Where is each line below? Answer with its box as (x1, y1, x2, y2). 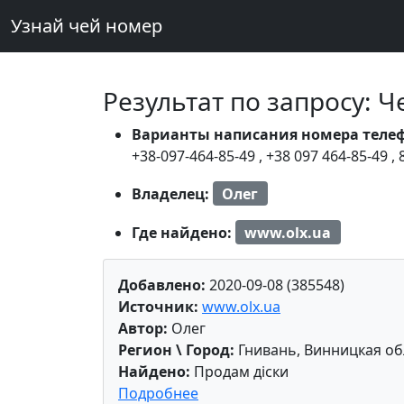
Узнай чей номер (11, 14, 162, 38)
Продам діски (190, 362, 289, 382)
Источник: (118, 297, 198, 317)
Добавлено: (118, 275, 206, 296)
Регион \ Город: (118, 340, 234, 361)
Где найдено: (132, 222, 235, 243)
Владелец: (132, 183, 213, 204)
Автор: (118, 318, 168, 339)
